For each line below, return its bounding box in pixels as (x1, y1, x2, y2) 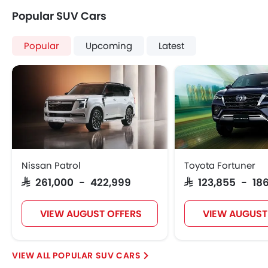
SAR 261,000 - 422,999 (22, 176, 131, 187)
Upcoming (86, 39, 132, 52)
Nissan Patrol (22, 159, 81, 172)
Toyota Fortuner (184, 159, 255, 172)
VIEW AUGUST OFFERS (39, 207, 142, 221)
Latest (159, 39, 184, 52)
